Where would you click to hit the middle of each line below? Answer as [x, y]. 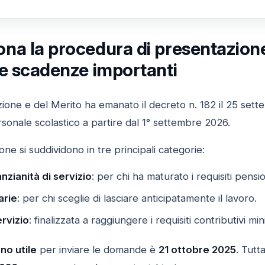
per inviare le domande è [97, 249]
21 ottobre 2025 [197, 249]
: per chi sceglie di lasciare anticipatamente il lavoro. [137, 198]
